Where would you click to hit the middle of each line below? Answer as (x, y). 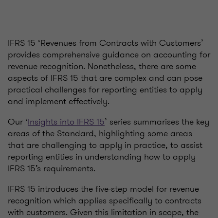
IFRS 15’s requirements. (53, 169)
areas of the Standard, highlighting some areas (100, 134)
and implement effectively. (59, 101)
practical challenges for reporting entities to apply (105, 90)
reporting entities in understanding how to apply (102, 157)
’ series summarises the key (157, 122)
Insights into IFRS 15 (66, 122)
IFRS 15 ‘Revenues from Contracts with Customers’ (106, 43)
